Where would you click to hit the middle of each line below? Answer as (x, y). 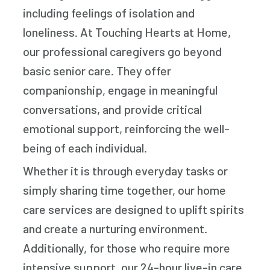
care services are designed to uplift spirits (134, 209)
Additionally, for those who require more (127, 248)
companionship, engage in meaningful (121, 90)
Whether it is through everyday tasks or (126, 171)
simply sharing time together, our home (125, 190)
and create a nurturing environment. (115, 229)
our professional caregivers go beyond (123, 52)
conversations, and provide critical (113, 109)
